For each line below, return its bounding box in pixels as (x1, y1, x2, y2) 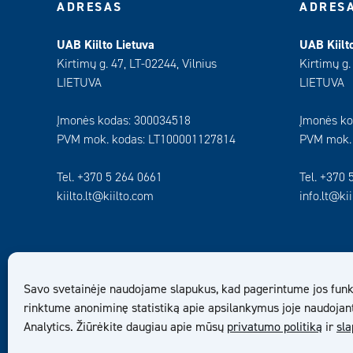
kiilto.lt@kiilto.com (57, 188, 154, 204)
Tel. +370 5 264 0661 (57, 169, 162, 185)
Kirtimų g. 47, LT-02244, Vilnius (57, 56, 217, 72)
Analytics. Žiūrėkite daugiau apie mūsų (24, 319, 227, 335)
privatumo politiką (227, 319, 322, 335)
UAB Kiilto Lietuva (57, 37, 154, 53)
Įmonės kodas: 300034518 (57, 113, 191, 128)
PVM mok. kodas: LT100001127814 (57, 132, 236, 147)
